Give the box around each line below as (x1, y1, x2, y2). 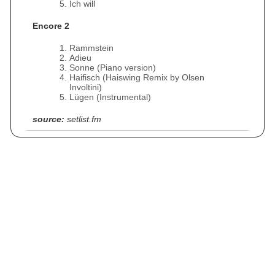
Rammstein (69, 43, 114, 53)
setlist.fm (67, 114, 101, 124)
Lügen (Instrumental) (69, 92, 151, 102)
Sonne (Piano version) (69, 63, 156, 72)
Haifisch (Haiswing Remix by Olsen (69, 72, 204, 82)
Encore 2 (33, 21, 69, 31)
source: (33, 114, 64, 124)
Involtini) (69, 82, 102, 92)
